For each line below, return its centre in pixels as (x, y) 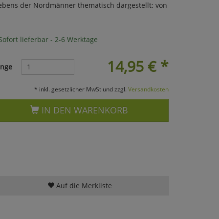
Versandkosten (148, 89)
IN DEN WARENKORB (84, 110)
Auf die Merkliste (83, 185)
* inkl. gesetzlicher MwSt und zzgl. (81, 89)
